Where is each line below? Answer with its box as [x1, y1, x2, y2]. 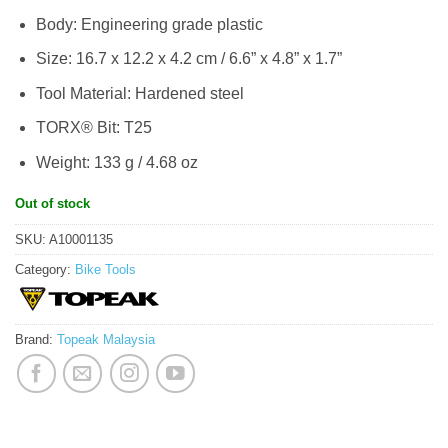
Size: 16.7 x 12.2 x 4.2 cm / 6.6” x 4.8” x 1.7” [35, 50, 342, 68]
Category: [15, 262, 75, 278]
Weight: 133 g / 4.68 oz [35, 153, 198, 171]
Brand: [15, 332, 57, 348]
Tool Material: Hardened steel [35, 84, 244, 102]
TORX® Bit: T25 [35, 119, 152, 137]
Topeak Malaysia [57, 332, 155, 348]
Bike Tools [75, 262, 136, 278]
